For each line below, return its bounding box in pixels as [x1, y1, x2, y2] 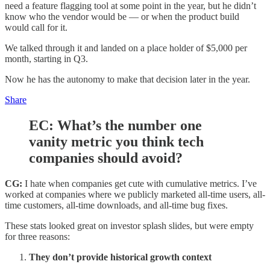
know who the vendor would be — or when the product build [5, 11, 239, 22]
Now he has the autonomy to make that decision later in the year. [5, 74, 250, 85]
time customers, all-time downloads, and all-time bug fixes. [5, 199, 228, 210]
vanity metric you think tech [29, 134, 204, 150]
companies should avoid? [29, 150, 183, 166]
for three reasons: [5, 231, 70, 242]
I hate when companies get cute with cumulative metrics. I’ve [22, 178, 257, 189]
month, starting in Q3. [5, 54, 88, 64]
